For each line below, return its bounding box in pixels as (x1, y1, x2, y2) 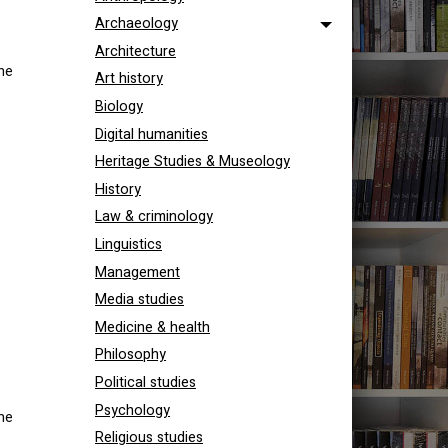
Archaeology (95, 13, 178, 35)
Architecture (95, 40, 176, 62)
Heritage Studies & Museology (95, 151, 290, 173)
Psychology (95, 399, 170, 421)
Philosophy (95, 344, 166, 366)
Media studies (95, 289, 184, 311)
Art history (95, 68, 163, 90)
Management (95, 261, 180, 283)
